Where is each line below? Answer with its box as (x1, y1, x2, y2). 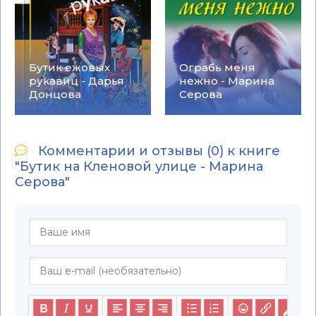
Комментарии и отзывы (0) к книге (38, 142, 280, 159)
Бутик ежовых (29, 60, 110, 74)
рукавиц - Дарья (29, 73, 124, 87)
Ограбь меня (179, 60, 255, 74)
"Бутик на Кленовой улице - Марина (15, 158, 263, 174)
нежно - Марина (179, 73, 274, 87)
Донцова (29, 87, 81, 101)
